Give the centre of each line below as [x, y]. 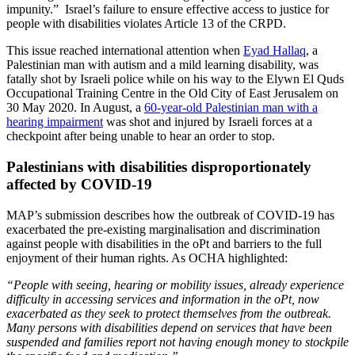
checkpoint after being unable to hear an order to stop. [141, 136]
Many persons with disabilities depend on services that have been [169, 327]
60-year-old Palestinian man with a [231, 108]
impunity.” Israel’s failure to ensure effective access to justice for [168, 10]
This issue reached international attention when [125, 51]
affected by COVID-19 [79, 184]
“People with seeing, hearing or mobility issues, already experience [175, 284]
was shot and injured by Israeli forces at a [208, 122]
